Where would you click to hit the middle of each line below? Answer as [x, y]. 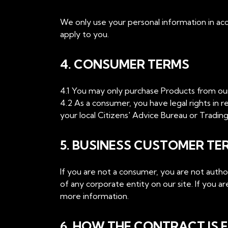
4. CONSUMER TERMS [125, 64]
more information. [94, 196]
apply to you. [84, 34]
